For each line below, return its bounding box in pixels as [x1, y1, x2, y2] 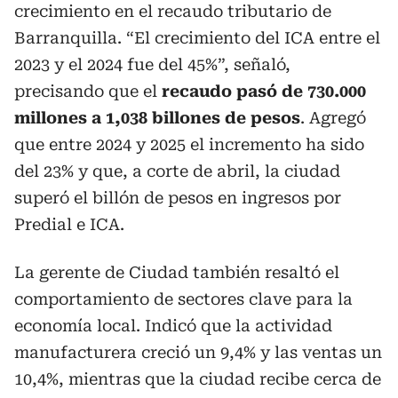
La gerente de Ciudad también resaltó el [14, 262, 339, 282]
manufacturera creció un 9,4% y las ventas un [14, 342, 382, 362]
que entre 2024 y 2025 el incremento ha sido [14, 134, 364, 154]
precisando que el [14, 81, 162, 100]
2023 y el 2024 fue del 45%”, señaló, [14, 54, 291, 74]
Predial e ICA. [14, 214, 124, 234]
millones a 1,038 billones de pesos [14, 107, 300, 127]
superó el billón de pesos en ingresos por [14, 187, 341, 207]
